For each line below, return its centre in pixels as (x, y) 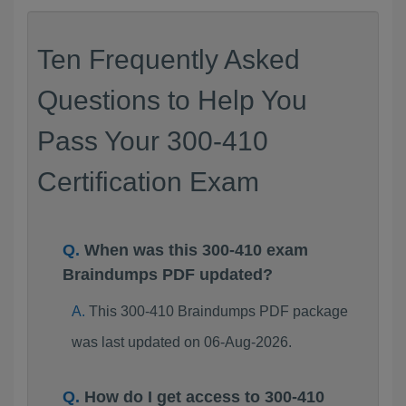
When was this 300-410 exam (196, 250)
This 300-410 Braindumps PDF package (218, 311)
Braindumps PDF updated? (168, 275)
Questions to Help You (172, 100)
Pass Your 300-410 (153, 141)
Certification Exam (148, 182)
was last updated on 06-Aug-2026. (181, 342)
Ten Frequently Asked (169, 59)
